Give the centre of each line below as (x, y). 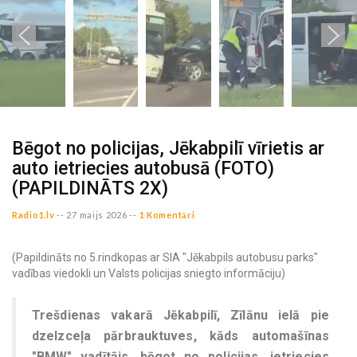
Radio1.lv (33, 215)
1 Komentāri (167, 215)
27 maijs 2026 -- (102, 215)
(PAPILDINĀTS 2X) (90, 188)
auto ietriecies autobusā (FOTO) (143, 169)
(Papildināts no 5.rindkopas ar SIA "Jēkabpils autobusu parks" (165, 257)
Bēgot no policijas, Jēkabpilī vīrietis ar (168, 149)
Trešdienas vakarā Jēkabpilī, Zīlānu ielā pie (180, 315)
